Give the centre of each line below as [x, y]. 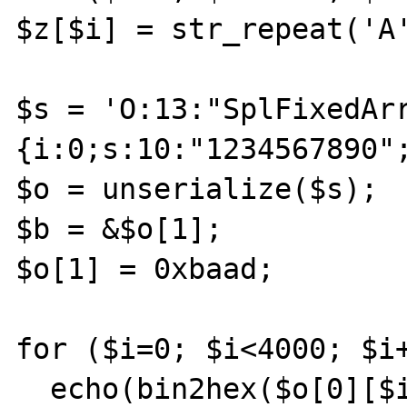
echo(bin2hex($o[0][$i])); [33, 389]
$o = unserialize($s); [197, 189]
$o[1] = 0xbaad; [145, 269]
